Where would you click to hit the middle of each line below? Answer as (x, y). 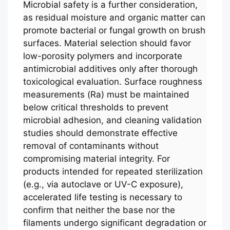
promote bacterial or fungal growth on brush (114, 30)
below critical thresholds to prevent (96, 107)
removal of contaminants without (91, 146)
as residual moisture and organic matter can (114, 17)
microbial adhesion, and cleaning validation (112, 120)
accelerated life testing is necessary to (103, 197)
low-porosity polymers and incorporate (103, 56)
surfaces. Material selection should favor (107, 43)
